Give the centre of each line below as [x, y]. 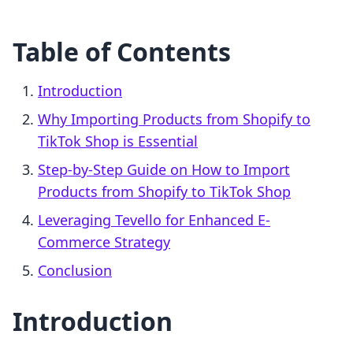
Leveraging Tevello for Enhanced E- [154, 220]
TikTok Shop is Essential [118, 141]
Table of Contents [122, 52]
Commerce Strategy [104, 242]
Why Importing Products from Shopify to [174, 119]
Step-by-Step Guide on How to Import [164, 170]
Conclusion [75, 271]
